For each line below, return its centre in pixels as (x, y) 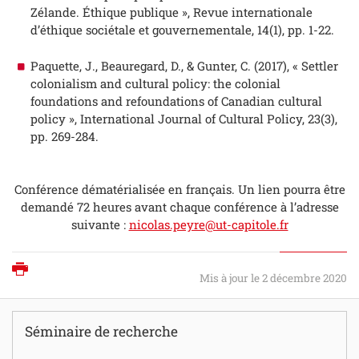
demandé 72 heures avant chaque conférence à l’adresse (179, 207)
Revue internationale (252, 12)
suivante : (100, 225)
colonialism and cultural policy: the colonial (155, 83)
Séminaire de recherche (101, 331)
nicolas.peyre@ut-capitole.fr (208, 225)
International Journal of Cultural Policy (191, 118)
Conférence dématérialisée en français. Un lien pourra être (179, 190)
